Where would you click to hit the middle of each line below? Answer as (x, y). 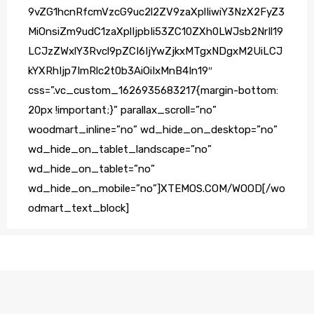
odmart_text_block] (78, 209)
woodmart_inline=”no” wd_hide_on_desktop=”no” (153, 130)
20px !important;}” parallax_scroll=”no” (122, 110)
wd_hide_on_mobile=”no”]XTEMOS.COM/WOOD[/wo (157, 189)
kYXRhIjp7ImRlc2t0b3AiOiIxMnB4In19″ (120, 71)
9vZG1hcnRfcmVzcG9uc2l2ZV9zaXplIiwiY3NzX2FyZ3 (156, 12)
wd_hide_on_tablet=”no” (91, 169)
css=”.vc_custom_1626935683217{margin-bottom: (153, 91)
